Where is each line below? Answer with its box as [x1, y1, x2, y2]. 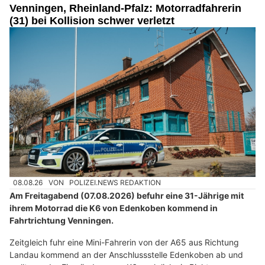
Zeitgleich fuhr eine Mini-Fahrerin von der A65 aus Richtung [9, 237, 239, 247]
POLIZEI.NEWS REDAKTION [69, 178, 161, 188]
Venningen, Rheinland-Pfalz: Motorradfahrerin [9, 2, 241, 15]
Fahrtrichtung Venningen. [9, 215, 114, 225]
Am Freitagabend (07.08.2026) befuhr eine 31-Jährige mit [9, 190, 244, 201]
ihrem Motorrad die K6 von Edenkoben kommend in [9, 202, 218, 213]
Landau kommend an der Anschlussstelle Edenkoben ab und [9, 249, 243, 260]
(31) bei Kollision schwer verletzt [9, 15, 174, 27]
